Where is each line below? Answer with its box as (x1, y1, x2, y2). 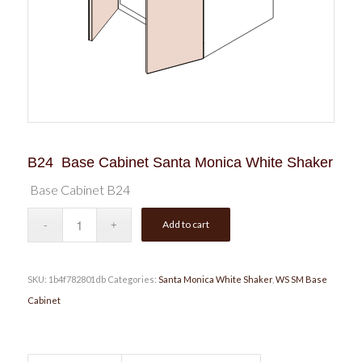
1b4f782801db (48, 274, 106, 285)
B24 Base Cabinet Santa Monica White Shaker (27, 154, 333, 170)
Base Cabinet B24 (27, 181, 130, 197)
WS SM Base (275, 274, 327, 285)
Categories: (107, 274, 158, 285)
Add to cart (162, 218, 210, 231)
